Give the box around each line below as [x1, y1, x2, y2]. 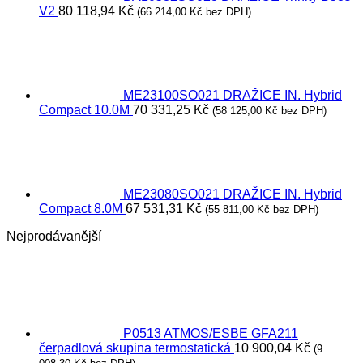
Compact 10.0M [39, 103, 130, 117]
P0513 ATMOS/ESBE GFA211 [123, 327, 298, 340]
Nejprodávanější [6, 229, 101, 243]
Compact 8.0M [39, 202, 122, 216]
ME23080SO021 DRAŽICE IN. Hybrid [123, 187, 342, 201]
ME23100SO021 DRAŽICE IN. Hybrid [123, 88, 342, 102]
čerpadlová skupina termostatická [39, 341, 231, 355]
